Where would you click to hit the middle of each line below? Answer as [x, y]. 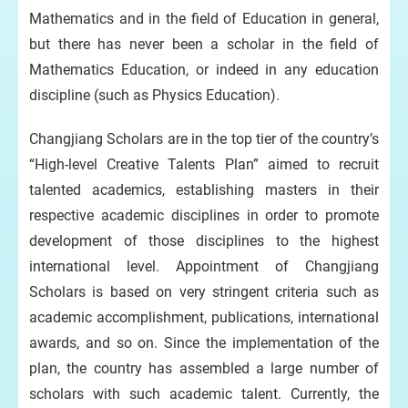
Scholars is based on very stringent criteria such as [204, 291]
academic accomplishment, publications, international [204, 317]
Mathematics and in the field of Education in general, [204, 18]
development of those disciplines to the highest [204, 240]
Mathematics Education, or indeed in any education [204, 69]
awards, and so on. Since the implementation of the [204, 342]
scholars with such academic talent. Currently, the [204, 393]
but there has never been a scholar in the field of [204, 44]
